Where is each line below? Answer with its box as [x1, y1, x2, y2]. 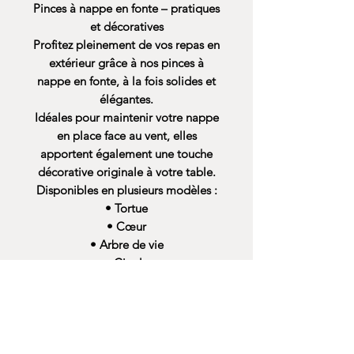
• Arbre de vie [89, 237, 164, 252]
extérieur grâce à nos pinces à [49, 55, 204, 70]
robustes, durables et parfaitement [36, 328, 217, 343]
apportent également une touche [40, 146, 213, 161]
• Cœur [107, 219, 146, 234]
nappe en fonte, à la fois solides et [37, 73, 216, 88]
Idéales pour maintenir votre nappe [34, 110, 219, 125]
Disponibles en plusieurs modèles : [36, 183, 217, 198]
